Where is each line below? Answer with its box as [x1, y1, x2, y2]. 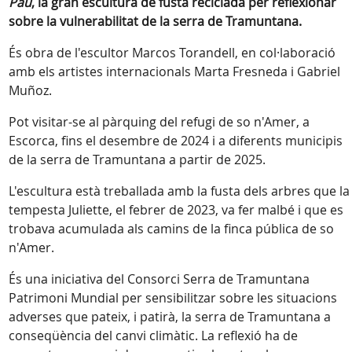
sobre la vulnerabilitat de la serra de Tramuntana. [9, 13, 302, 31]
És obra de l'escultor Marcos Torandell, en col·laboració [9, 44, 335, 62]
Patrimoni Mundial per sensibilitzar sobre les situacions [9, 289, 337, 307]
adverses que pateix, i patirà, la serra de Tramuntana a [9, 308, 331, 326]
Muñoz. [9, 82, 52, 100]
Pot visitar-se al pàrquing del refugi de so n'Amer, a [9, 113, 310, 131]
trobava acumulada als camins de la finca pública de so [9, 220, 334, 238]
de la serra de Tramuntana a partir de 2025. [9, 151, 266, 169]
